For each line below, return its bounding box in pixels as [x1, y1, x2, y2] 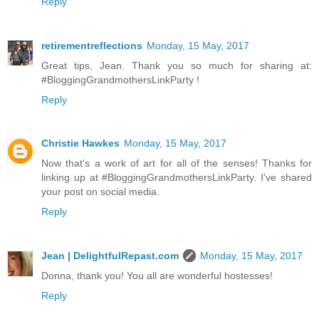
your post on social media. [41, 186, 159, 198]
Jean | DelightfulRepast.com [41, 250, 179, 262]
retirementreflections [41, 39, 142, 51]
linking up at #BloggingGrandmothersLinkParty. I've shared [41, 172, 312, 184]
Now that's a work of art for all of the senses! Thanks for [41, 157, 312, 169]
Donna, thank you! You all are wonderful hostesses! [41, 270, 273, 282]
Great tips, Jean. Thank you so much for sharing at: [41, 59, 312, 71]
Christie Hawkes [41, 137, 120, 150]
